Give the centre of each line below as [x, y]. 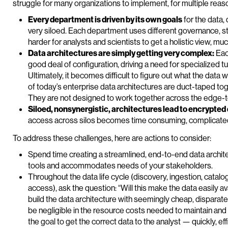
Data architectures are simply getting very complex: [121, 53]
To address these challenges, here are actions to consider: [112, 138]
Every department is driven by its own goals [105, 19]
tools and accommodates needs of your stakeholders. [120, 165]
